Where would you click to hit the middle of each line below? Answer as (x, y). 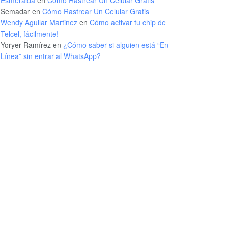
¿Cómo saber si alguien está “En (116, 45)
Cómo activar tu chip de (128, 22)
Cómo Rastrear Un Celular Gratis (96, 11)
